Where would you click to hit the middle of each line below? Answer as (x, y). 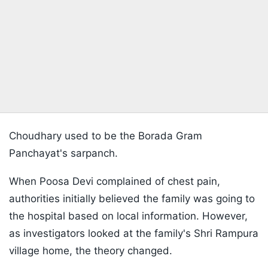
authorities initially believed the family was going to (132, 199)
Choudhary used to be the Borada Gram (106, 136)
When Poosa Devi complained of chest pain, (115, 182)
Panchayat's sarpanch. (63, 153)
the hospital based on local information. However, (128, 216)
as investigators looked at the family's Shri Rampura (134, 234)
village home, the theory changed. (91, 251)
